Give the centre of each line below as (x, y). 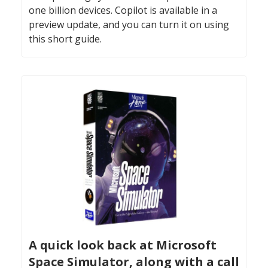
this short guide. (65, 39)
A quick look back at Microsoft (123, 245)
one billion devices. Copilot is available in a (123, 10)
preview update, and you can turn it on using (129, 25)
